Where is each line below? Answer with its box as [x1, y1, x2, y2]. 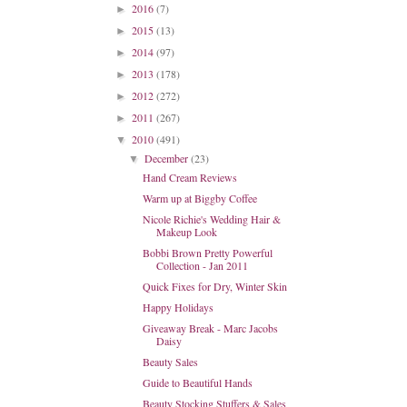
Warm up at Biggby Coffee [142, 191, 257, 205]
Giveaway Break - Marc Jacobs [142, 321, 278, 335]
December [144, 151, 192, 165]
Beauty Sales [142, 354, 198, 369]
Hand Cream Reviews [142, 170, 237, 184]
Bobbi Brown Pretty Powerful [142, 245, 273, 260]
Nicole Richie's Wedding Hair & [142, 212, 281, 226]
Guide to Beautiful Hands [142, 375, 253, 390]
